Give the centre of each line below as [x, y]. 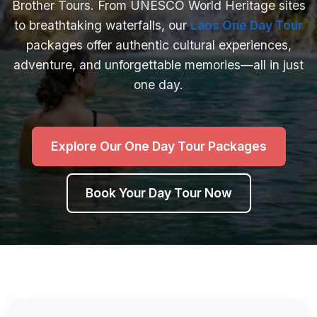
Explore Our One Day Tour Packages [158, 146]
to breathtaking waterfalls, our [102, 25]
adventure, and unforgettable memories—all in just [158, 65]
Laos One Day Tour [247, 25]
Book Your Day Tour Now [158, 193]
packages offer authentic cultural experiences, [158, 45]
